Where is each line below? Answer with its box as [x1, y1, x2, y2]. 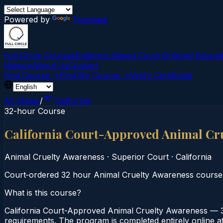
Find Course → [4, 70, 60, 80]
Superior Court [111, 151, 169, 162]
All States [4, 96, 40, 106]
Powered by [4, 14, 52, 24]
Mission [4, 60, 32, 70]
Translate [72, 14, 108, 24]
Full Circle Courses [4, 50, 75, 60]
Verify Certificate [130, 70, 192, 80]
